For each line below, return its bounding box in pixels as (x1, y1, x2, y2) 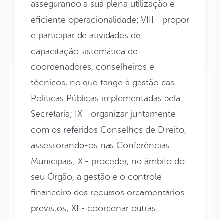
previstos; (31, 203, 69, 213)
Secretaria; (31, 109, 72, 119)
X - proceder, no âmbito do (78, 156, 185, 166)
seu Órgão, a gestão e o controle (31, 171, 162, 182)
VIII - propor (141, 14, 189, 25)
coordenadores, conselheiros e (31, 61, 154, 72)
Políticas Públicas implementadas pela (31, 93, 180, 103)
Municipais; (31, 156, 75, 166)
